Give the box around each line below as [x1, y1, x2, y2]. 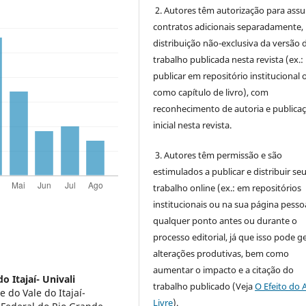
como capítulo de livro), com [153, 85, 269, 98]
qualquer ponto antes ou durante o [153, 214, 298, 227]
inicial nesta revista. [153, 118, 232, 131]
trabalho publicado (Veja [153, 279, 255, 292]
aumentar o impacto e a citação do [153, 263, 294, 276]
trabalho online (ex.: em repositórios [153, 181, 302, 194]
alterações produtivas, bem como [153, 247, 290, 260]
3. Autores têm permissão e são [153, 148, 283, 161]
